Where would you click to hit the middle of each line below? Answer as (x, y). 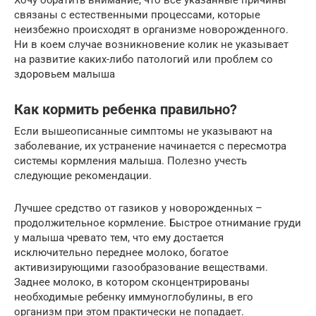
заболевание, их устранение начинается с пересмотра (150, 146)
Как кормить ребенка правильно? (126, 110)
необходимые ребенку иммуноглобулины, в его (134, 297)
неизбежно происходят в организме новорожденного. (151, 29)
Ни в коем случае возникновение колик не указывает (151, 44)
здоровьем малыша (65, 74)
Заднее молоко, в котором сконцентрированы (132, 282)
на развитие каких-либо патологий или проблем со (144, 59)
